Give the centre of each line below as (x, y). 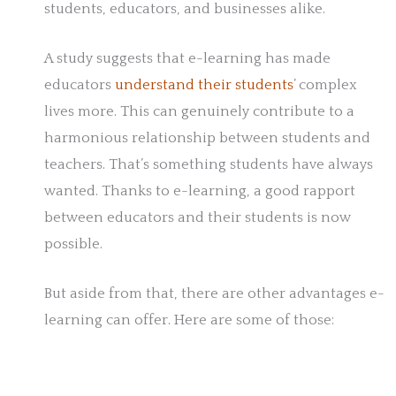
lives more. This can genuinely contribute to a (199, 112)
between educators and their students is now (198, 218)
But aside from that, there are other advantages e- (214, 294)
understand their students (204, 85)
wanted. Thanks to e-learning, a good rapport (200, 191)
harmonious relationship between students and (207, 138)
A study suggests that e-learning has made (187, 59)
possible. (73, 244)
